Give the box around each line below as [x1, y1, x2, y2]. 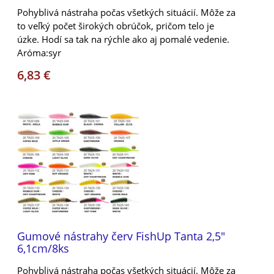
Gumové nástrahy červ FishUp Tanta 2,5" [17, 228, 225, 243]
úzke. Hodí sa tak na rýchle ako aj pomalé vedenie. [17, 32, 229, 45]
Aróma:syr [17, 46, 61, 59]
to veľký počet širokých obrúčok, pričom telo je [17, 19, 214, 32]
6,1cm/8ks [17, 240, 69, 256]
